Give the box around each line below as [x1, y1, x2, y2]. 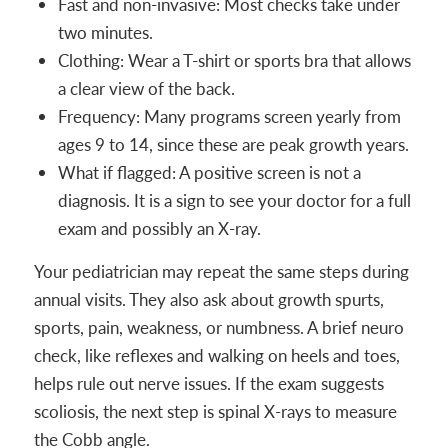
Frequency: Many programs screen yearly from [57, 105, 401, 128]
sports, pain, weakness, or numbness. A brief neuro [33, 316, 404, 339]
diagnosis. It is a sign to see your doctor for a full [57, 189, 411, 212]
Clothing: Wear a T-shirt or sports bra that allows [57, 49, 411, 72]
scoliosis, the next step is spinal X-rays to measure [33, 400, 397, 423]
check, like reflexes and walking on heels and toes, [33, 344, 400, 367]
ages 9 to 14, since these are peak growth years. [57, 133, 409, 156]
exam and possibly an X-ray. [57, 217, 261, 240]
